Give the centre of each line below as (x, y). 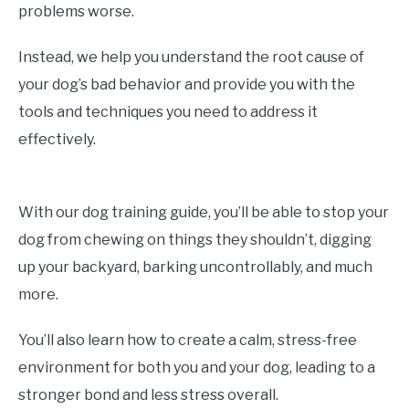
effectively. (57, 140)
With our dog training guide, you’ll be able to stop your (204, 213)
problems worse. (76, 12)
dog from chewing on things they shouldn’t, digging (195, 240)
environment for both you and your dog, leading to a (197, 368)
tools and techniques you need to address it (168, 112)
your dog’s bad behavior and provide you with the (187, 85)
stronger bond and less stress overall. (148, 395)
